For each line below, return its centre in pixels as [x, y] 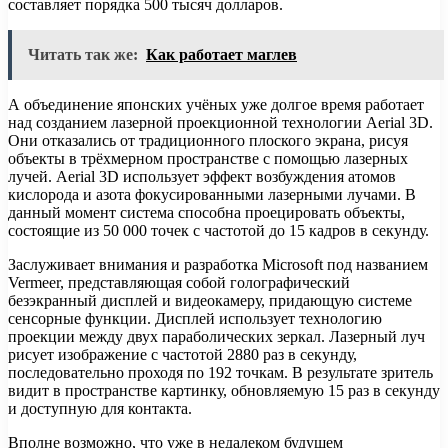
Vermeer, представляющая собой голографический [179, 282]
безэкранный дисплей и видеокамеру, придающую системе [210, 300]
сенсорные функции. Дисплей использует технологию [195, 318]
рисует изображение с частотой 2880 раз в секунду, [182, 354]
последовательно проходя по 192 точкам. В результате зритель [220, 372]
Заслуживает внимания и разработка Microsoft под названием [218, 264]
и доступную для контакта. [100, 408]
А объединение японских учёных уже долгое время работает [216, 104]
